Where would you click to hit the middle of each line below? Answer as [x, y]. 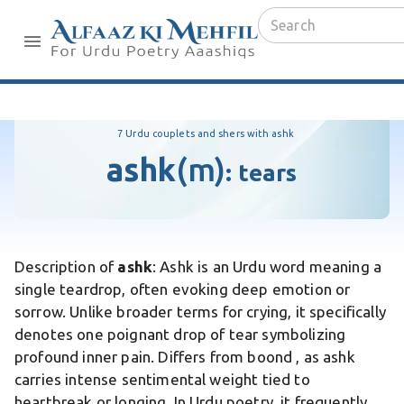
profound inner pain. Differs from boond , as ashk [185, 357]
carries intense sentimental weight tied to [162, 379]
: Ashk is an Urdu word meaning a [267, 266]
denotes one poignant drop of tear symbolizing [180, 334]
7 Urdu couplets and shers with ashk [206, 133]
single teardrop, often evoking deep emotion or [183, 289]
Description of [66, 266]
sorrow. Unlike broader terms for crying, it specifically [200, 312]
